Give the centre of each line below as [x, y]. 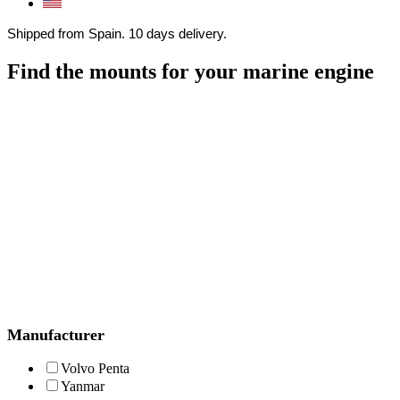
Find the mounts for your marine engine [191, 71]
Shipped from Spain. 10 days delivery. [117, 34]
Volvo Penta [95, 368]
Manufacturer [56, 334]
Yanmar [83, 386]
